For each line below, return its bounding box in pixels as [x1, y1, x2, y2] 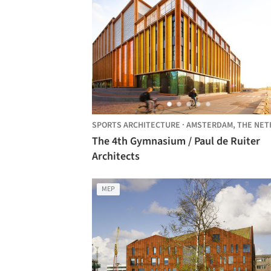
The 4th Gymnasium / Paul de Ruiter [92, 134, 260, 149]
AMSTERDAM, [186, 119, 237, 131]
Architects [92, 149, 140, 164]
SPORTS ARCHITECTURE [92, 119, 180, 131]
